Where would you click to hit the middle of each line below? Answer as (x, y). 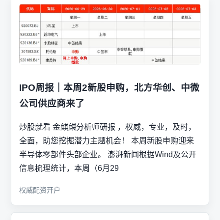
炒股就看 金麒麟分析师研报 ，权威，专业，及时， (108, 127)
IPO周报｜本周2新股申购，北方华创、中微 (109, 87)
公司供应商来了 (52, 103)
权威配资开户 (40, 190)
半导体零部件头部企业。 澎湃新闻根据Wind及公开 (108, 155)
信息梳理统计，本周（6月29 (69, 168)
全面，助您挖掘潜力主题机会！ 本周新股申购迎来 (107, 141)
